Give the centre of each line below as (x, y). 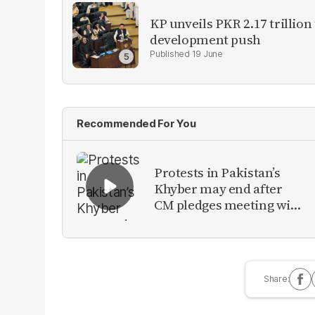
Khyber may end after (218, 189)
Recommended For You (136, 123)
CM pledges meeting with (229, 205)
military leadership (211, 221)
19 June (207, 53)
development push (205, 39)
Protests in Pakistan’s (217, 173)
